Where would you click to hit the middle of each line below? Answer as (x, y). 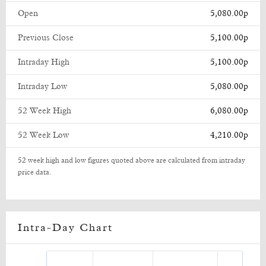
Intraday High (44, 62)
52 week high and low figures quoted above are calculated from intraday (132, 161)
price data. (35, 173)
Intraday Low (42, 87)
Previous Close (46, 38)
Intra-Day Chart (65, 228)
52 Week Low (43, 135)
